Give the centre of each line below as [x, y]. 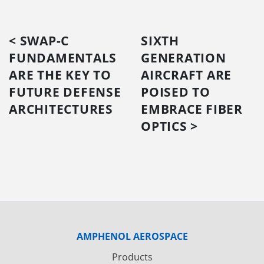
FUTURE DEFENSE [65, 92]
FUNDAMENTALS [63, 57]
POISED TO [176, 92]
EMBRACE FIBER [192, 109]
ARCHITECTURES [61, 109]
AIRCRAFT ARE [186, 75]
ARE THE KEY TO [60, 75]
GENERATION [184, 57]
